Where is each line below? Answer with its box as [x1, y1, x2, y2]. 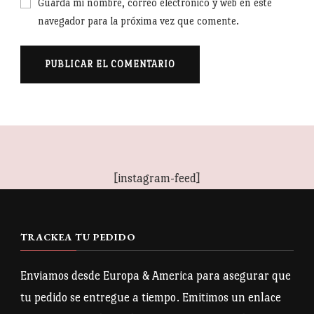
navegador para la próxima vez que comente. [38, 14, 239, 27]
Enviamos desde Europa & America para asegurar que [20, 268, 291, 282]
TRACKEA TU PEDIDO [20, 230, 136, 243]
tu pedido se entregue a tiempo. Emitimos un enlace [20, 290, 281, 304]
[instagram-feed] [114, 171, 200, 185]
